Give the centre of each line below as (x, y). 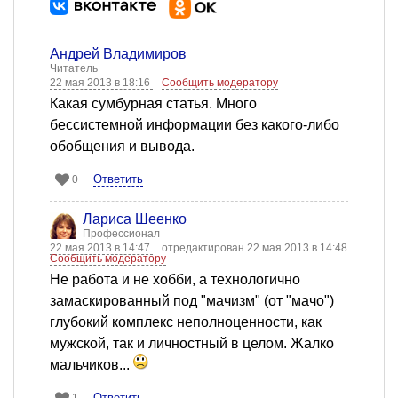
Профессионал (121, 234)
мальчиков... (92, 365)
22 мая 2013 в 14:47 (101, 248)
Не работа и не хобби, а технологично (175, 280)
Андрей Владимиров (118, 54)
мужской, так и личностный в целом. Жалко (192, 344)
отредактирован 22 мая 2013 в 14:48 (255, 248)
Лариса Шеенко (135, 219)
